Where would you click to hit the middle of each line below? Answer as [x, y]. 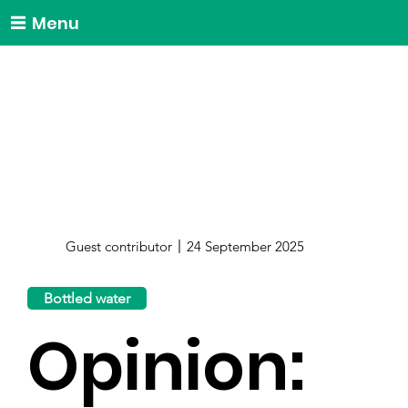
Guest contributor [119, 246]
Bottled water [87, 298]
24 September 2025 [245, 246]
